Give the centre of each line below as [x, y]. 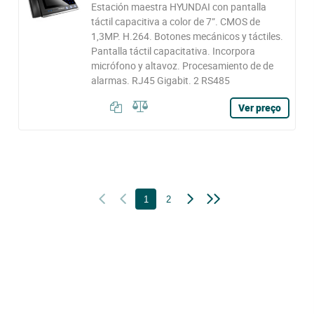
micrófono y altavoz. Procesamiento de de [182, 66]
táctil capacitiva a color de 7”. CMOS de [175, 21]
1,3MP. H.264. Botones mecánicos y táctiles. [187, 36]
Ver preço [260, 108]
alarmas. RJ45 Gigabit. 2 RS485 [160, 80]
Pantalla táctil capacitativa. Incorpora [173, 51]
